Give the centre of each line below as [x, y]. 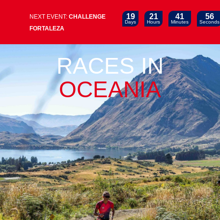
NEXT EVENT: [49, 17]
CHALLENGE [87, 17]
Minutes [180, 22]
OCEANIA [110, 89]
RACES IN [110, 66]
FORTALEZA [47, 28]
